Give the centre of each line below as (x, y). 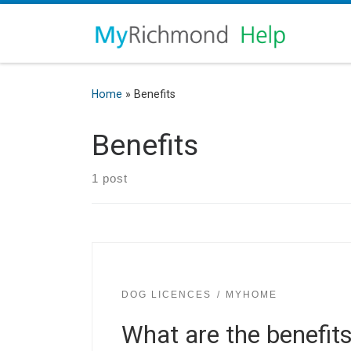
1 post (110, 179)
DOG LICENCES (166, 294)
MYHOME (252, 294)
